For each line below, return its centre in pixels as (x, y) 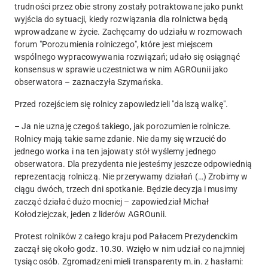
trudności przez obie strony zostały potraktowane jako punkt (129, 7)
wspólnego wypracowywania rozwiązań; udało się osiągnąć (127, 57)
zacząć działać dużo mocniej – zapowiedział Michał (112, 202)
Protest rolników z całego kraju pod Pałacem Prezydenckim (126, 237)
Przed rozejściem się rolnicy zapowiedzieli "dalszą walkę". (121, 104)
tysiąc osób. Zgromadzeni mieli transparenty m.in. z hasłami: (129, 262)
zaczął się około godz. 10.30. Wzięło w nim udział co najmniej (130, 249)
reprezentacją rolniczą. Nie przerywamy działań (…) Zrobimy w (131, 177)
